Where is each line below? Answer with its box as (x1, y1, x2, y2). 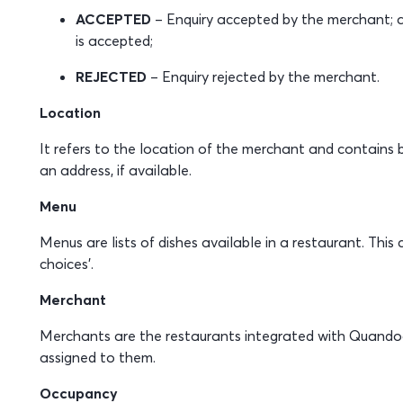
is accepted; (75, 31, 153, 49)
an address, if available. (39, 161, 192, 179)
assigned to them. (39, 348, 156, 366)
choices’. (39, 255, 94, 273)
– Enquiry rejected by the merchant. (146, 67, 380, 85)
